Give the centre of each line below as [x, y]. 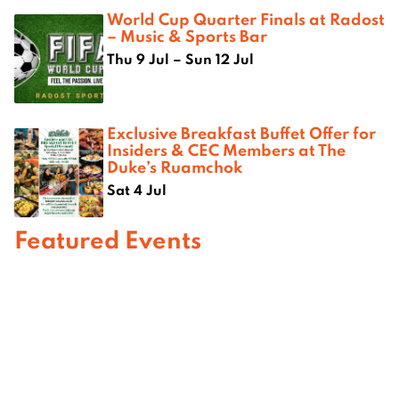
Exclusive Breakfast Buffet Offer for [241, 132]
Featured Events [108, 239]
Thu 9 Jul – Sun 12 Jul [180, 58]
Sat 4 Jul [137, 189]
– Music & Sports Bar [187, 35]
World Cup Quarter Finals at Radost [246, 18]
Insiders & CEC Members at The [226, 149]
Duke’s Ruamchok [175, 166]
